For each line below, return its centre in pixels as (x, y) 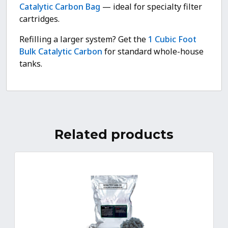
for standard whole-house (153, 51)
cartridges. (39, 19)
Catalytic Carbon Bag (60, 7)
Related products (114, 134)
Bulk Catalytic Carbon (61, 51)
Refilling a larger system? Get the (84, 39)
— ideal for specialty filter (151, 7)
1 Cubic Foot (172, 39)
